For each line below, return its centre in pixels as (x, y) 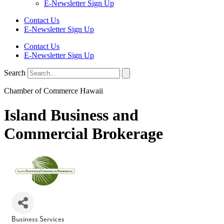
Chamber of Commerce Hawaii (53, 90)
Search (15, 72)
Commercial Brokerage (83, 134)
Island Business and (71, 115)
